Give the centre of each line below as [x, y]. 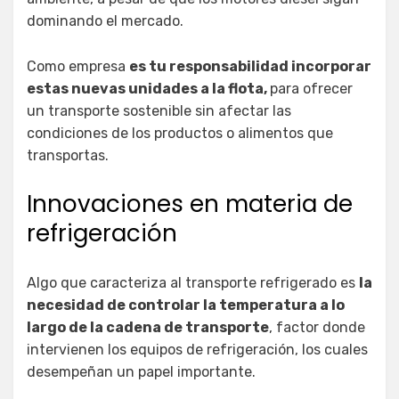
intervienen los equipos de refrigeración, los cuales [197, 350]
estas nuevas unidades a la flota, [148, 89]
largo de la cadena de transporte [148, 328]
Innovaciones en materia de [190, 204]
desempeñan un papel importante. [141, 372]
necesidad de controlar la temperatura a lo [186, 305]
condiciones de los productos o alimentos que [180, 134]
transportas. [68, 156]
